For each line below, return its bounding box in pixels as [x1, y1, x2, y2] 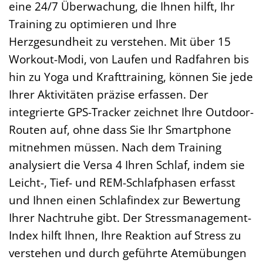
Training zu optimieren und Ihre [9, 16, 177, 32]
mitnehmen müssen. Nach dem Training [9, 139, 221, 156]
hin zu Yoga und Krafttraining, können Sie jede [9, 69, 253, 85]
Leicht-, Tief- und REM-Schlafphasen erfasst [9, 174, 235, 191]
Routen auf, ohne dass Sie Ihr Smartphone [9, 122, 231, 138]
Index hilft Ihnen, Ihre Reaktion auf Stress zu [9, 227, 241, 244]
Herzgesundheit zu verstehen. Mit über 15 [9, 33, 231, 50]
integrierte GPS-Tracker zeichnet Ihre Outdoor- [9, 104, 254, 120]
